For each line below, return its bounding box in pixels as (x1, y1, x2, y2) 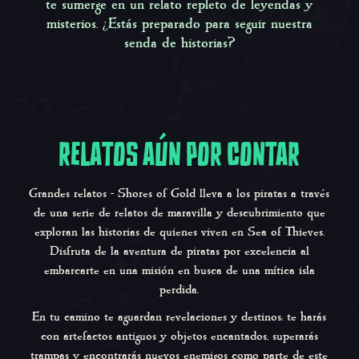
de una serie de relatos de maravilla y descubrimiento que (33, 204, 325, 222)
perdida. (159, 281, 200, 299)
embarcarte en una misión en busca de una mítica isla (43, 262, 315, 280)
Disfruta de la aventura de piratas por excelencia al (49, 243, 309, 260)
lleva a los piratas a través (196, 185, 330, 203)
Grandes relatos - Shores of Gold (29, 185, 196, 203)
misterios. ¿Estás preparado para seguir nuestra (46, 14, 313, 34)
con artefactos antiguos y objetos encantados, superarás (40, 328, 318, 345)
